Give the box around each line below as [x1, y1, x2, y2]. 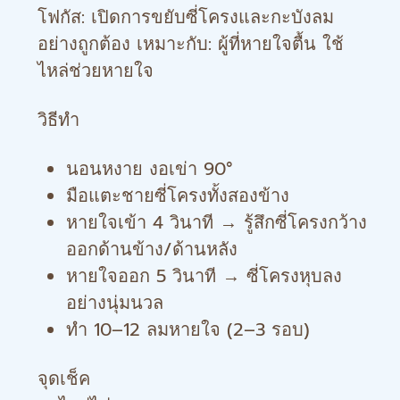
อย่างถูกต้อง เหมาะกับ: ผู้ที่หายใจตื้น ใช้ [37, 30, 344, 57]
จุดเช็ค [37, 365, 90, 392]
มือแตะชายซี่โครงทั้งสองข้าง [66, 182, 289, 209]
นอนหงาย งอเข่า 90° [66, 155, 233, 182]
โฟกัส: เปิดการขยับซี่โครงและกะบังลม [37, 4, 334, 30]
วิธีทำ [37, 106, 79, 133]
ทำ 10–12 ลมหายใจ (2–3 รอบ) [66, 316, 310, 343]
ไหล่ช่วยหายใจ [37, 57, 154, 84]
